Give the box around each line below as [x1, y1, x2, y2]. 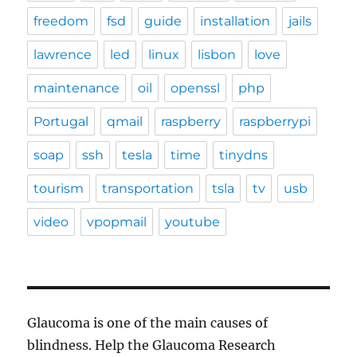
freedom [33, 14, 89, 29]
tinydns [219, 147, 269, 163]
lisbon [198, 47, 237, 62]
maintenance [33, 80, 120, 96]
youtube [165, 214, 221, 229]
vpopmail [87, 214, 147, 229]
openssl [171, 80, 221, 96]
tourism [33, 181, 84, 196]
